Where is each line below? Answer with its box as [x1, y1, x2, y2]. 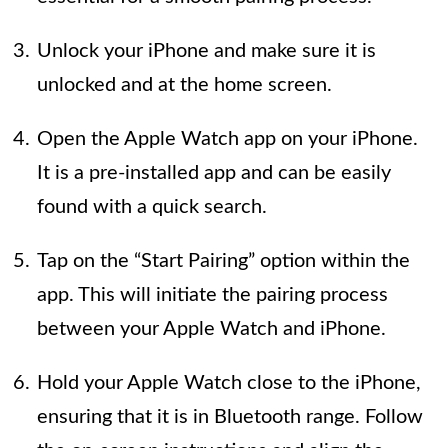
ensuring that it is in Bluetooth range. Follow [37, 407, 423, 427]
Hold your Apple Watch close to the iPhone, [37, 373, 421, 393]
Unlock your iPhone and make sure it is [37, 41, 376, 61]
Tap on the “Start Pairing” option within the [37, 251, 410, 271]
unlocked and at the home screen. [37, 75, 332, 95]
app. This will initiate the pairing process [37, 285, 388, 305]
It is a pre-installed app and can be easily [37, 163, 391, 183]
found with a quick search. [37, 197, 267, 217]
